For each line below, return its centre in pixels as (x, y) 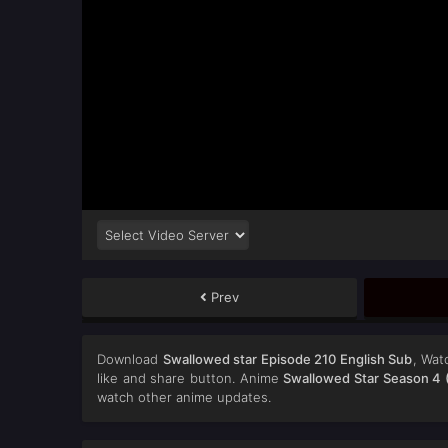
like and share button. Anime (190, 378)
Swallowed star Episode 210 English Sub (287, 359)
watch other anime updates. (184, 397)
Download (130, 359)
